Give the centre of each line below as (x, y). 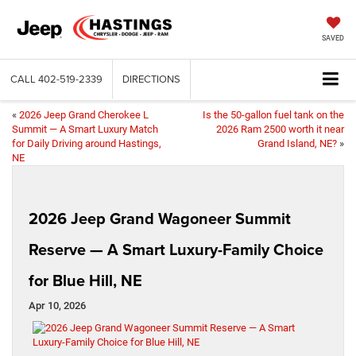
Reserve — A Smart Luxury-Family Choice (176, 250)
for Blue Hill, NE (85, 281)
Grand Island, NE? (297, 144)
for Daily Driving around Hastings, (87, 144)
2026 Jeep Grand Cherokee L (84, 115)
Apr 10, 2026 (57, 306)
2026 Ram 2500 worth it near (280, 130)
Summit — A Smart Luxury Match (85, 130)
